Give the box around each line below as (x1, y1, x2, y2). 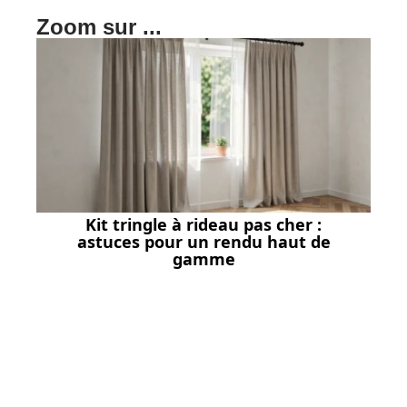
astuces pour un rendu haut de (76, 230, 331, 253)
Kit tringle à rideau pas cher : (85, 213, 322, 235)
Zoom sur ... (36, 15, 162, 40)
